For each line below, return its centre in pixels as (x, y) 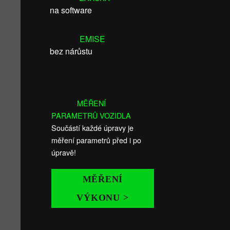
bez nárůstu (71, 51)
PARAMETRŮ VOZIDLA (91, 115)
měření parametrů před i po (96, 140)
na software (71, 10)
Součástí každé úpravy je (92, 128)
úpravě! (64, 152)
